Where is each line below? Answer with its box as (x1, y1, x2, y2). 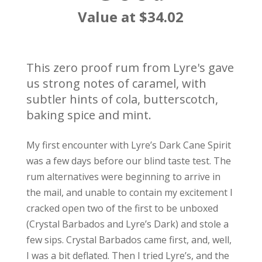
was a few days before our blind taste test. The (26, 154, 231, 167)
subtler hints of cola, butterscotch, (26, 91, 218, 107)
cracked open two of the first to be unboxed (26, 201, 218, 215)
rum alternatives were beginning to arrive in (26, 170, 220, 183)
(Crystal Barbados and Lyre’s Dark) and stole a (26, 217, 229, 230)
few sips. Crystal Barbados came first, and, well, (26, 233, 232, 246)
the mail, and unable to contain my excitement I (26, 185, 233, 199)
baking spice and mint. (26, 106, 151, 123)
